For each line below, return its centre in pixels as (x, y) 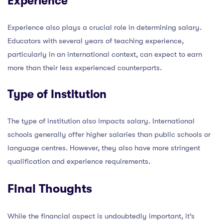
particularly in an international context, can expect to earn (105, 54)
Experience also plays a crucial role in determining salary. (105, 27)
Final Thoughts (50, 188)
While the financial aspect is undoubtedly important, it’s (101, 216)
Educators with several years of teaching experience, (96, 41)
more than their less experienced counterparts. (85, 67)
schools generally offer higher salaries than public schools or (109, 134)
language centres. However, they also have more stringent (104, 148)
